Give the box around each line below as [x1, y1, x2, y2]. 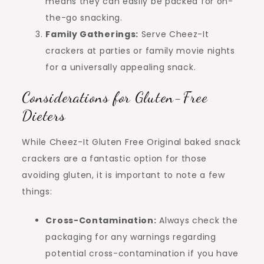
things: [22, 186, 52, 198]
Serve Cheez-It [138, 28, 209, 41]
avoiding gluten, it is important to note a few [22, 169, 225, 181]
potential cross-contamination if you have [45, 247, 239, 260]
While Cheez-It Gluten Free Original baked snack [22, 136, 241, 148]
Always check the [156, 214, 238, 227]
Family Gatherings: [45, 28, 139, 41]
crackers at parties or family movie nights [45, 45, 235, 57]
